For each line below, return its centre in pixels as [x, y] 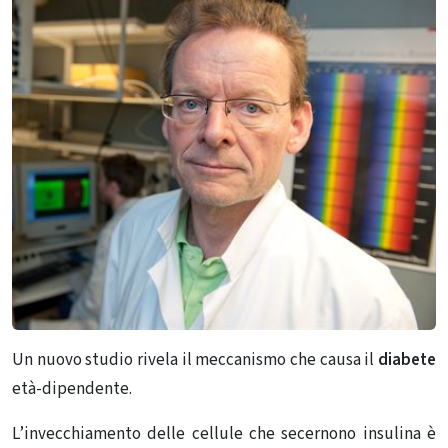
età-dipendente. [72, 389]
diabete [407, 360]
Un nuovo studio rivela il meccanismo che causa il [195, 360]
